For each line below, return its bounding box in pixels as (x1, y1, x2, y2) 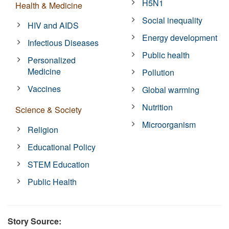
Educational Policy (28, 141, 96, 153)
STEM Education (28, 158, 90, 170)
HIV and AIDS (28, 19, 79, 31)
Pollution (142, 66, 175, 78)
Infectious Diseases (28, 36, 99, 49)
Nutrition (142, 101, 173, 113)
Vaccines (28, 82, 61, 95)
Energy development (142, 31, 218, 43)
